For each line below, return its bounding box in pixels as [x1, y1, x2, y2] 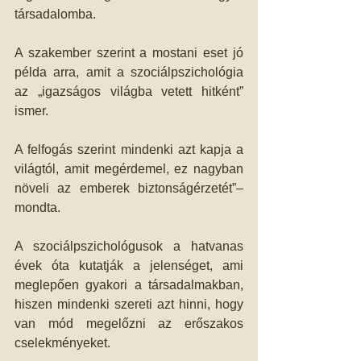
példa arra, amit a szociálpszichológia [15, 65, 243, 79]
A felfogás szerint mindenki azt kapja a [15, 143, 243, 156]
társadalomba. [15, 7, 96, 21]
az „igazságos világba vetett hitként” [15, 85, 243, 98]
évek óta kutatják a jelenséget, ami [15, 259, 243, 272]
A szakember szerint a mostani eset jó [15, 46, 243, 60]
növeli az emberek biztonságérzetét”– [15, 181, 243, 195]
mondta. [15, 201, 60, 214]
